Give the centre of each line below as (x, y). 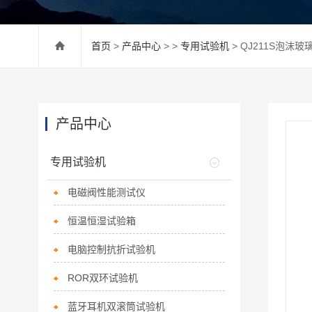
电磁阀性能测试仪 (106, 192)
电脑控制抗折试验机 (111, 249)
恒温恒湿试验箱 (101, 221)
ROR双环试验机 (102, 278)
